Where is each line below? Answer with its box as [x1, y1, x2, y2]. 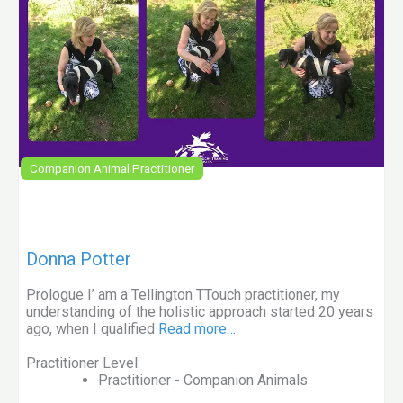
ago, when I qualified [26, 320, 158, 337]
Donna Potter [26, 248, 131, 270]
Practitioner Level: [26, 354, 140, 372]
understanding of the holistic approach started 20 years [26, 303, 373, 320]
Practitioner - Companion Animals [98, 372, 308, 389]
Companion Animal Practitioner [30, 162, 195, 176]
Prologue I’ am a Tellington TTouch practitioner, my [26, 286, 340, 303]
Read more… [158, 320, 236, 337]
